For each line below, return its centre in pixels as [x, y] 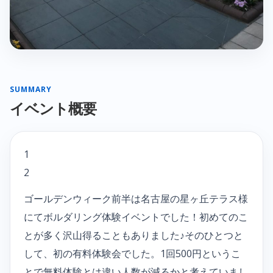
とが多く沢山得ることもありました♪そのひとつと [133, 235]
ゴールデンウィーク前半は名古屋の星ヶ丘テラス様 [136, 198]
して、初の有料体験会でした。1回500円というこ [132, 253]
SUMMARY [31, 89]
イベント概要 [53, 108]
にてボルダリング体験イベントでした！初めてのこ [136, 217]
